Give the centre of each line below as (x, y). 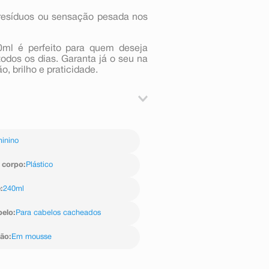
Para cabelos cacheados (58, 213)
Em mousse (31, 237)
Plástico (39, 165)
